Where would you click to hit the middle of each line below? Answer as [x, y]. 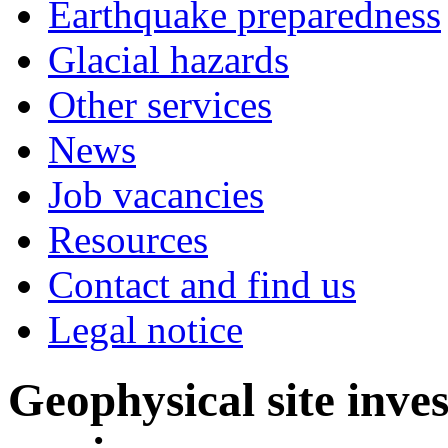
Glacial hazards [168, 59]
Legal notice [145, 329]
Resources [128, 239]
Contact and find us [202, 284]
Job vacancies [156, 194]
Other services [160, 104]
